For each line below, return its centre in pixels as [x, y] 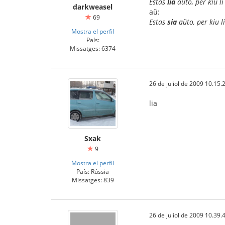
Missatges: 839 [93, 180]
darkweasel [93, 7]
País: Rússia [93, 171]
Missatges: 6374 [93, 48]
